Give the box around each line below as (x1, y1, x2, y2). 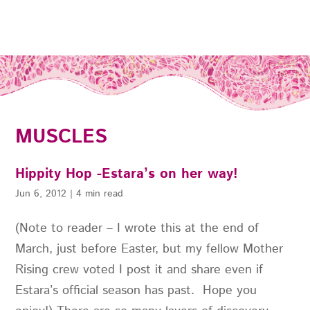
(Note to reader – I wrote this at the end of (15, 219, 259, 238)
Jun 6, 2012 (15, 187, 67, 201)
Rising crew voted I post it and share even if (15, 261, 264, 280)
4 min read (76, 187, 124, 201)
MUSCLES (15, 123, 108, 152)
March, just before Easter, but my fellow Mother (15, 240, 284, 259)
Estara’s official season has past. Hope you (15, 282, 257, 300)
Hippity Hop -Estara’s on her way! (15, 164, 239, 185)
